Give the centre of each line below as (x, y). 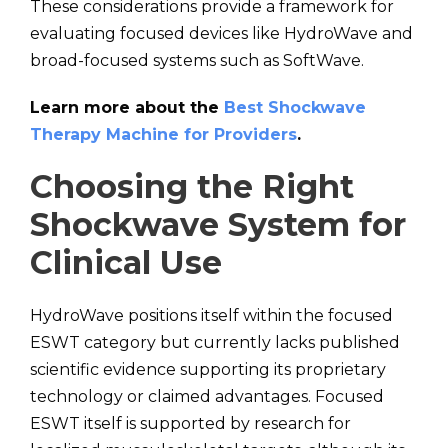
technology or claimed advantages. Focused (207, 396)
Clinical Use (126, 262)
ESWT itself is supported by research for (190, 423)
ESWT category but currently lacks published (215, 342)
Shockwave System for (218, 224)
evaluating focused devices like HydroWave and (221, 33)
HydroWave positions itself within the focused (211, 315)
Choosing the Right (192, 186)
